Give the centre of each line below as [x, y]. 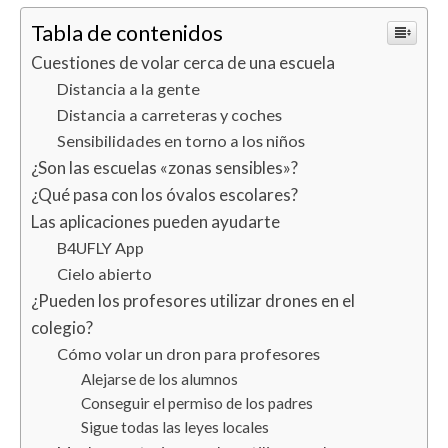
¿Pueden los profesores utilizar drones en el [193, 300]
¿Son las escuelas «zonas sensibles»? [164, 167]
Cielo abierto [104, 273]
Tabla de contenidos [127, 33]
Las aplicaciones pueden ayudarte [155, 221]
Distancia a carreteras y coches [169, 114]
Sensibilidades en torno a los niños [180, 140]
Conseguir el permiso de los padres [197, 403]
